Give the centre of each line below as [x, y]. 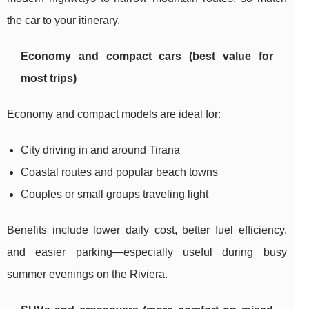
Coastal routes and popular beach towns [119, 172]
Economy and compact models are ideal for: [114, 114]
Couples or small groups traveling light [114, 195]
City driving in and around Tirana [100, 150]
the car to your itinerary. [63, 21]
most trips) [49, 79]
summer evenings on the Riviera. [87, 275]
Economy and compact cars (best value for [147, 57]
